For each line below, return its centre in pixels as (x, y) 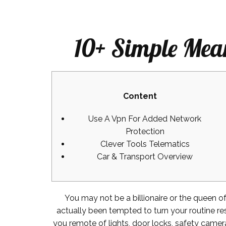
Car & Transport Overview (145, 157)
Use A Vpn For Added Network (145, 119)
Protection (145, 131)
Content (140, 96)
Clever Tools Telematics (145, 144)
